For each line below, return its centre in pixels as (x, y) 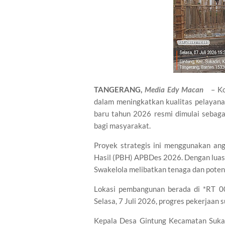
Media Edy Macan (174, 89)
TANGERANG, (119, 89)
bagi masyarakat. (122, 126)
